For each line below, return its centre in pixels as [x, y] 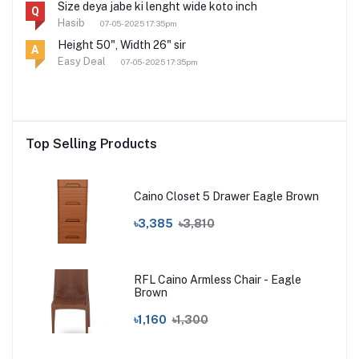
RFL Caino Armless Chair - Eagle [217, 280]
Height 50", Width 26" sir [122, 44]
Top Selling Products [91, 143]
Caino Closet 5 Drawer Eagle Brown [226, 197]
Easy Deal [83, 61]
